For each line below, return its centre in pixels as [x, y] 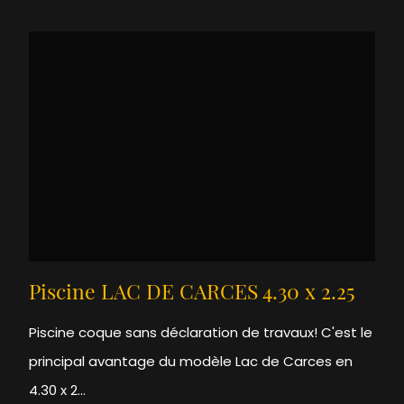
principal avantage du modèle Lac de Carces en [191, 362]
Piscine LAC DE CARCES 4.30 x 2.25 [193, 295]
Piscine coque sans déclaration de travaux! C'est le [201, 333]
